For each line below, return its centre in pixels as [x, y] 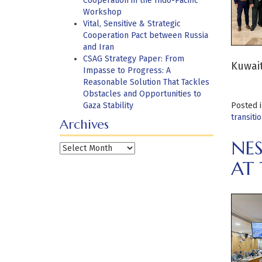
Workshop [102, 12]
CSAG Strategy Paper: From [134, 59]
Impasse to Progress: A [127, 70]
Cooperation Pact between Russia [146, 35]
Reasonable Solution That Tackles [146, 82]
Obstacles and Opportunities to [142, 94]
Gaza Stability [108, 106]
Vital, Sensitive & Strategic [132, 24]
